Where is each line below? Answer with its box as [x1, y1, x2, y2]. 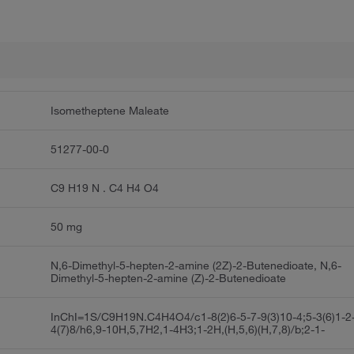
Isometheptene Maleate [51, 104, 170, 119]
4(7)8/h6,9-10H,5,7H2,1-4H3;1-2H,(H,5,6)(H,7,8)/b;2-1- [51, 322, 326, 337]
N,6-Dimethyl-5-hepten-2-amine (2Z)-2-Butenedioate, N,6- [51, 258, 342, 273]
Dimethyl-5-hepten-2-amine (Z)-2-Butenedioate [51, 271, 287, 286]
